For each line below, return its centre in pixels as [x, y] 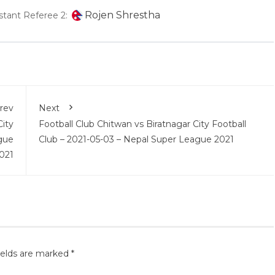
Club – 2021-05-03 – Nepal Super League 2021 [136, 139]
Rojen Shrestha [122, 15]
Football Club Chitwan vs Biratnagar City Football [142, 124]
